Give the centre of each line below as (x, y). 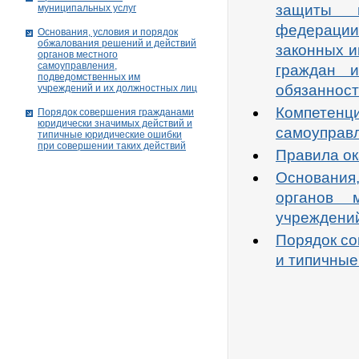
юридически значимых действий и (115, 123)
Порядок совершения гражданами (116, 112)
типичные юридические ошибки (110, 135)
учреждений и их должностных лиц (117, 88)
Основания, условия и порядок (108, 32)
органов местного (78, 54)
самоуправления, (77, 66)
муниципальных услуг (87, 8)
